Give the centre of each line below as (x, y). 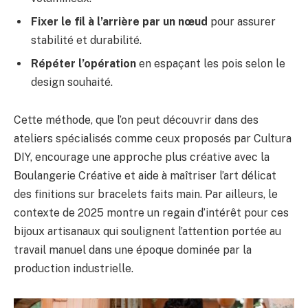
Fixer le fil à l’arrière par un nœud (119, 21)
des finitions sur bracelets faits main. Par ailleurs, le (146, 195)
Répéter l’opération (84, 63)
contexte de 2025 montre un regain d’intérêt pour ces (151, 213)
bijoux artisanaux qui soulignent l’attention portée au (147, 232)
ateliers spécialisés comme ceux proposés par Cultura (153, 139)
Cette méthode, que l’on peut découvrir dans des (136, 120)
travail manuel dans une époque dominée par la (133, 250)
